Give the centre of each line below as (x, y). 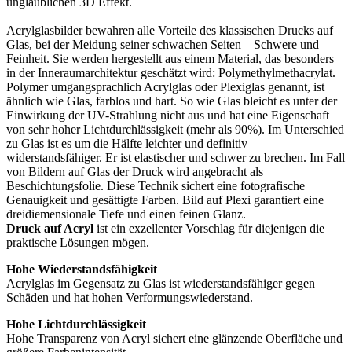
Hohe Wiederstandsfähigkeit (82, 269)
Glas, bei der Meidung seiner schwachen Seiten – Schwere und (163, 44)
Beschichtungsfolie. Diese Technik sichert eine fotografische (156, 185)
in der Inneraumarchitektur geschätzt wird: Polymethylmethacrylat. (171, 72)
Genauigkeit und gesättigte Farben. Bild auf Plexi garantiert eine (165, 200)
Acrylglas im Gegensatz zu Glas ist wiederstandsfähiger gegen (161, 283)
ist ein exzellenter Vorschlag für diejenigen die (209, 228)
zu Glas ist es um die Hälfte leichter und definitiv (127, 143)
